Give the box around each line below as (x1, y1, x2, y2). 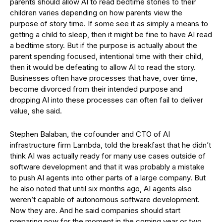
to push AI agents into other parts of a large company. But (10, 173, 206, 182)
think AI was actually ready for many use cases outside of (10, 151, 206, 161)
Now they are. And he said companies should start (10, 206, 180, 215)
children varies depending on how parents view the (10, 8, 182, 17)
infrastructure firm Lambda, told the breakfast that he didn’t (10, 140, 211, 150)
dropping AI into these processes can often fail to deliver (10, 95, 203, 105)
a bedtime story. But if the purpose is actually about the (10, 41, 197, 50)
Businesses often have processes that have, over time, (10, 73, 197, 83)
